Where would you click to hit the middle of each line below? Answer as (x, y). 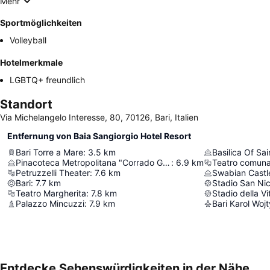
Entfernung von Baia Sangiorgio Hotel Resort (99, 136)
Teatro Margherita (51, 193)
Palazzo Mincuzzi (50, 204)
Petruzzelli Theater (53, 173)
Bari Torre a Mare (49, 152)
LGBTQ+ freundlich (47, 80)
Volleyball (28, 40)
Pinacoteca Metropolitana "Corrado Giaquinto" (166, 163)
